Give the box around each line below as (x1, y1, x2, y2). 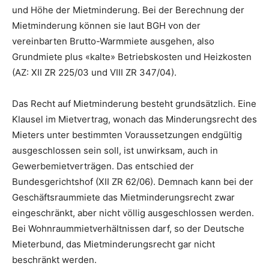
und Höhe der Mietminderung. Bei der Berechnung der (12, 4, 244, 16)
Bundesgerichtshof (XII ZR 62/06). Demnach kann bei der (12, 176, 253, 188)
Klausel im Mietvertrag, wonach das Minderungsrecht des (12, 113, 257, 125)
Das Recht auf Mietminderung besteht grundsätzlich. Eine (12, 98, 256, 110)
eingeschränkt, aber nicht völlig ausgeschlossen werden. (12, 207, 254, 219)
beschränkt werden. (12, 254, 97, 266)
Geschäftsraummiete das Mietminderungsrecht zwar (12, 192, 235, 204)
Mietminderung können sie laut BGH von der (12, 20, 201, 32)
